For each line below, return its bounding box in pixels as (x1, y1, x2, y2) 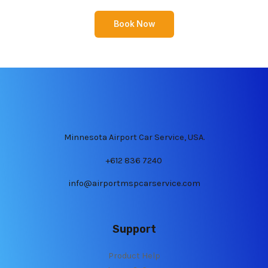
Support (112, 223, 156, 236)
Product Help (108, 250, 160, 261)
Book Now (113, 19, 155, 29)
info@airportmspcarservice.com (68, 178, 200, 189)
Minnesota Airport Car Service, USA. (63, 132, 205, 143)
